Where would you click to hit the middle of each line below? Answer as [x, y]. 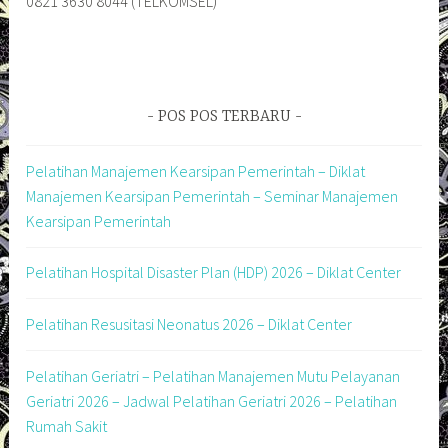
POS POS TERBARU [224, 116]
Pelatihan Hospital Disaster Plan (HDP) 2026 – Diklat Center [214, 272]
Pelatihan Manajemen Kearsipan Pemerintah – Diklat [196, 170]
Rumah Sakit [67, 425]
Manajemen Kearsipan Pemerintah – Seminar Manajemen [212, 195]
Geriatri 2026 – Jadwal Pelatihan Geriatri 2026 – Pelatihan [212, 400]
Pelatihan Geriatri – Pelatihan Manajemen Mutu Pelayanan [213, 375]
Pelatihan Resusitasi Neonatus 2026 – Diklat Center [189, 324]
